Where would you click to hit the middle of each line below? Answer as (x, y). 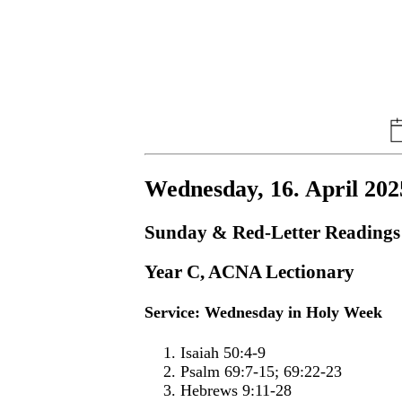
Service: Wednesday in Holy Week (264, 313)
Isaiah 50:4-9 (223, 352)
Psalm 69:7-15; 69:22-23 (262, 371)
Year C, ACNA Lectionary (250, 271)
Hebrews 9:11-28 (236, 390)
